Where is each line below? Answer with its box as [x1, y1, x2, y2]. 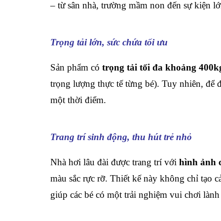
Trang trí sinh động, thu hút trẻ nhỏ [50, 132, 192, 142]
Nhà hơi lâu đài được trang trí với [50, 157, 179, 167]
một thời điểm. [50, 95, 106, 105]
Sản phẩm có [50, 62, 102, 73]
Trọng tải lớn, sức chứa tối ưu [50, 37, 168, 47]
